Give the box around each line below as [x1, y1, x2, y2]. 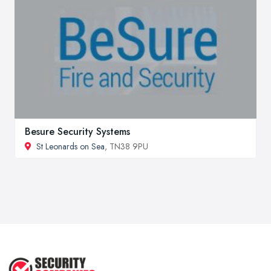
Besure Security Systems [25, 124, 130, 139]
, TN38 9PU [105, 140, 148, 152]
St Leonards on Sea [36, 140, 105, 152]
